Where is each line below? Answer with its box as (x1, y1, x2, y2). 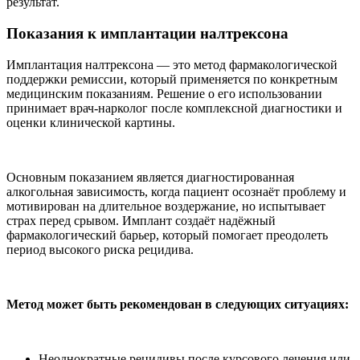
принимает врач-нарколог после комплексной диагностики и (6, 100, 342, 115)
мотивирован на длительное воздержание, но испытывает (6, 198, 325, 213)
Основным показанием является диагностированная (6, 170, 294, 184)
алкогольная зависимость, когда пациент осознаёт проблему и (6, 184, 346, 198)
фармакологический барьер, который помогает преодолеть (6, 227, 328, 242)
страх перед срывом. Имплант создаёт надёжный (6, 213, 276, 227)
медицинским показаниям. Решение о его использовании (6, 86, 322, 100)
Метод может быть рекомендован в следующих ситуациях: (6, 297, 349, 311)
